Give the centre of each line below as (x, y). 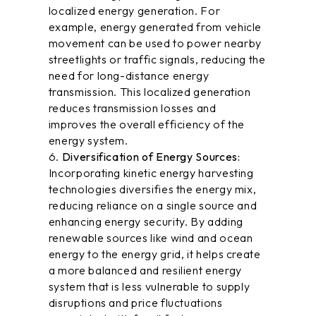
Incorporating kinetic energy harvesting (151, 173)
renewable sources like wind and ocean (151, 238)
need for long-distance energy (129, 75)
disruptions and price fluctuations (135, 303)
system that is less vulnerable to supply (149, 286)
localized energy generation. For (134, 11)
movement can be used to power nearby (155, 43)
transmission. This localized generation (150, 92)
